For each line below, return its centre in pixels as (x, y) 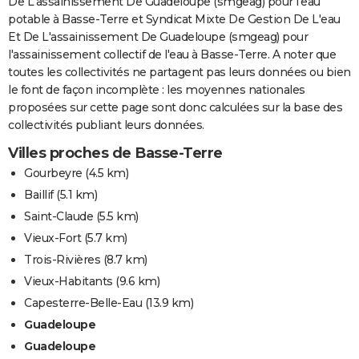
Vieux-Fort (52, 238)
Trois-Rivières (62, 259)
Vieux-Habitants (69, 281)
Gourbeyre (53, 173)
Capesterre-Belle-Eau (83, 303)
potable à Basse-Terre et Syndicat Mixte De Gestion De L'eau (174, 19)
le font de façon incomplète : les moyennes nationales (157, 89)
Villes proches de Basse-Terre (115, 153)
